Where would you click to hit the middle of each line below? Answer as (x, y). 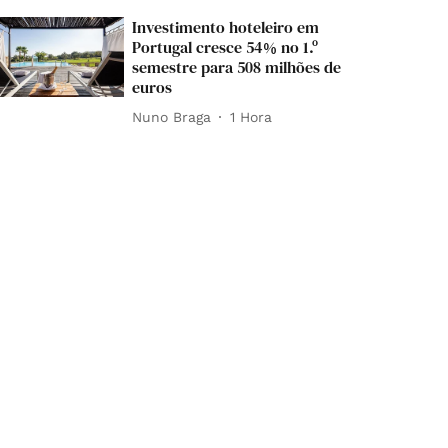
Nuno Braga (172, 116)
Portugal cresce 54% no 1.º (225, 47)
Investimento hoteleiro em (226, 27)
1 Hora (251, 116)
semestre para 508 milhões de (237, 67)
